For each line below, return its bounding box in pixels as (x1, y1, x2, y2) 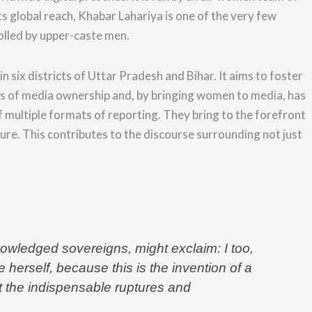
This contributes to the (22, 127, 141, 141)
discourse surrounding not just (143, 127, 302, 141)
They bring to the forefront (163, 107, 306, 122)
